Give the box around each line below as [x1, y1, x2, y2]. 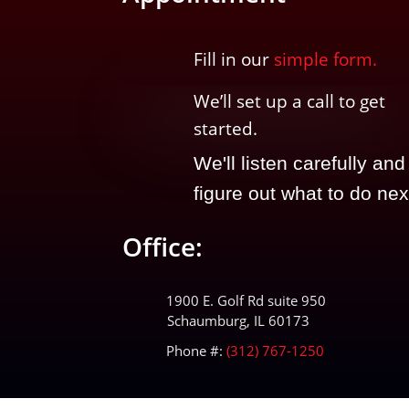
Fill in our [193, 47, 274, 71]
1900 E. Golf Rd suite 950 [165, 291, 326, 310]
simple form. [273, 47, 377, 71]
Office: [122, 228, 204, 264]
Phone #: [165, 341, 223, 361]
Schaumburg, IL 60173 [166, 311, 309, 330]
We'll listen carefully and [193, 152, 405, 173]
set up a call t [231, 89, 345, 113]
